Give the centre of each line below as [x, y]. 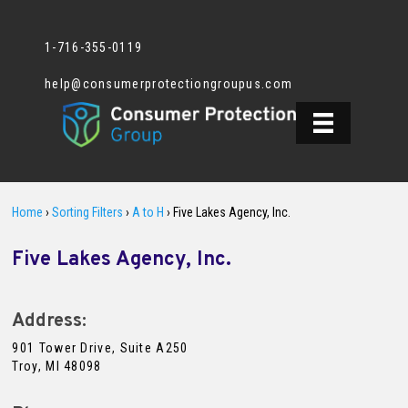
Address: [50, 322]
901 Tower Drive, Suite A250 [100, 348]
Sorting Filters [88, 213]
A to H [148, 213]
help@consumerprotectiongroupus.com [169, 83]
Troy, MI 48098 [57, 367]
